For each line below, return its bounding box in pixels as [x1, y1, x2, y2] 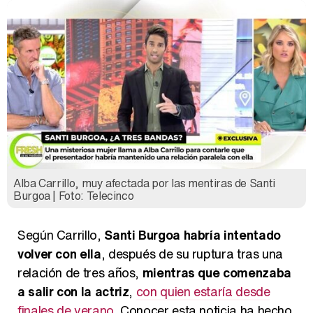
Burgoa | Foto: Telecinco [13, 187, 134, 204]
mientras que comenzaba [142, 263, 291, 282]
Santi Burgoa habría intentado [104, 225, 281, 244]
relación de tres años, [17, 263, 143, 282]
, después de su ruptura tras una [101, 244, 284, 263]
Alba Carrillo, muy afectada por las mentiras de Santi [13, 174, 275, 191]
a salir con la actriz [17, 282, 129, 300]
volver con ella [17, 244, 101, 263]
